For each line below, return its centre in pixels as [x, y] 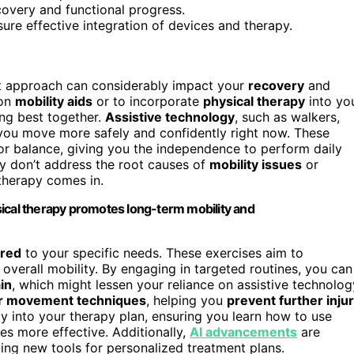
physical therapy [254, 101]
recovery [276, 85]
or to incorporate [148, 101]
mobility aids [54, 101]
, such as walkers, [287, 117]
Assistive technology [170, 117]
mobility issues [256, 164]
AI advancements [243, 331]
